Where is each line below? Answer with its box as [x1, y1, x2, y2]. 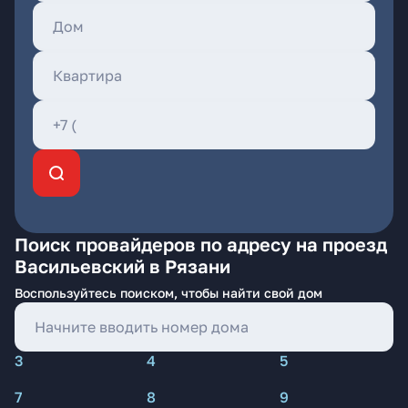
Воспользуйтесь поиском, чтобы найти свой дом [15, 285, 322, 301]
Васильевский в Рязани [15, 255, 230, 277]
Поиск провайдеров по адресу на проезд [15, 233, 387, 255]
